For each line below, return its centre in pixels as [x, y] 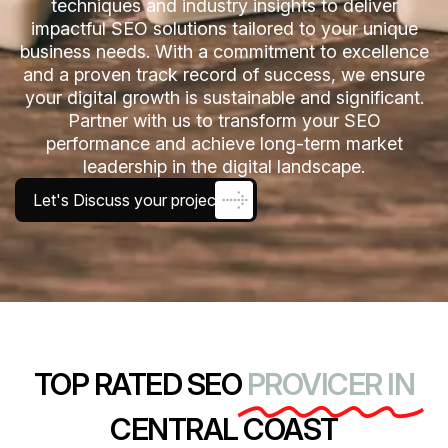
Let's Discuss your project [127, 200]
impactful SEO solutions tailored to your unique [224, 28]
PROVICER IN [330, 384]
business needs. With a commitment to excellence [224, 51]
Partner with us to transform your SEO [224, 120]
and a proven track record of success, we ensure [224, 74]
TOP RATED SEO [137, 384]
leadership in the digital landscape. [224, 166]
